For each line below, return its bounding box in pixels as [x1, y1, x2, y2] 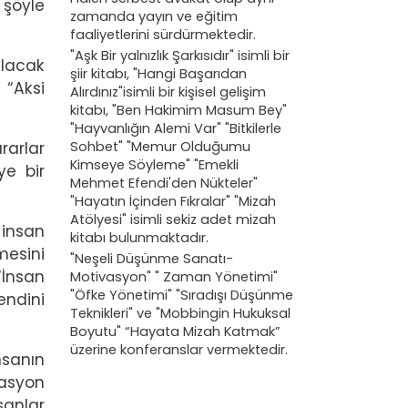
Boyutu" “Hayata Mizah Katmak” [70, 321, 280, 341]
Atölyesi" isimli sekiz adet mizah [70, 209, 276, 229]
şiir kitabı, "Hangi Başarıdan [70, 64, 247, 83]
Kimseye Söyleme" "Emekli [70, 155, 239, 174]
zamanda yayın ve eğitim [70, 6, 238, 25]
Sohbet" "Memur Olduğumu [70, 137, 250, 156]
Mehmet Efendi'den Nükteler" [70, 173, 258, 192]
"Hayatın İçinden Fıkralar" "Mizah [70, 191, 276, 210]
